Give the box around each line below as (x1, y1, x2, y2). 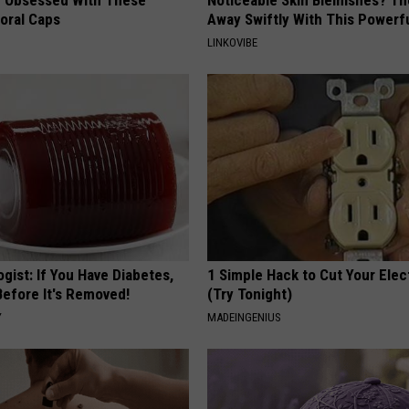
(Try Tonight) (207, 284, 293, 303)
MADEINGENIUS (207, 309, 282, 324)
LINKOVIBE (207, 35, 258, 49)
